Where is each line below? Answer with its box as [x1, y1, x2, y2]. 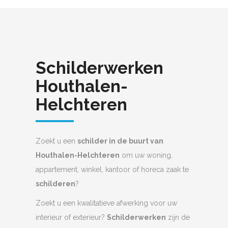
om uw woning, [120, 151, 173, 160]
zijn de [166, 213, 190, 222]
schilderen [36, 180, 75, 188]
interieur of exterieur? [36, 213, 107, 222]
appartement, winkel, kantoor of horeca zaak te [36, 165, 189, 174]
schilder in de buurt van [77, 137, 163, 146]
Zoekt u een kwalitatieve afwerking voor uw [36, 199, 177, 208]
